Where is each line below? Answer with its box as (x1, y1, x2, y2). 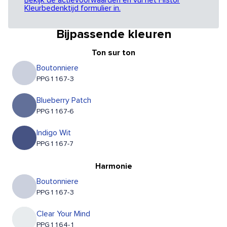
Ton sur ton (92, 49, 135, 57)
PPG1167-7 (36, 140, 73, 148)
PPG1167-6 (36, 108, 74, 116)
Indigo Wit (36, 129, 71, 137)
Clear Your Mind (36, 210, 90, 218)
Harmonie (95, 162, 132, 171)
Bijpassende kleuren (56, 28, 171, 41)
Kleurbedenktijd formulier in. (24, 4, 121, 13)
